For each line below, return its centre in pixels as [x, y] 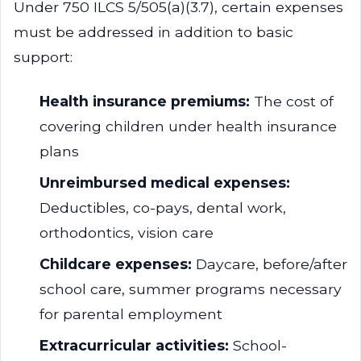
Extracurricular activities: [134, 345]
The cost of [292, 101]
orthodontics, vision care [127, 232]
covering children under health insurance [188, 126]
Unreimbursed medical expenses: [165, 183]
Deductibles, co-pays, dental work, [163, 207]
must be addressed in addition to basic [154, 32]
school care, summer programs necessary [191, 289]
